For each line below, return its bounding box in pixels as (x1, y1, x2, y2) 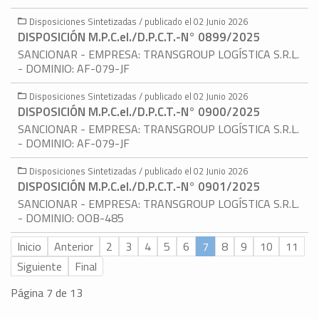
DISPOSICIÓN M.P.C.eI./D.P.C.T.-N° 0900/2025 (18, 103, 261, 122)
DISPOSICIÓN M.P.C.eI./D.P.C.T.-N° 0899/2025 (18, 28, 261, 47)
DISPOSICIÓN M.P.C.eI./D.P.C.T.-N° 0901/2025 (18, 177, 261, 197)
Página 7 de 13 (11, 284, 83, 302)
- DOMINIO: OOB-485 (18, 209, 124, 227)
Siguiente (17, 258, 62, 276)
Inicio (17, 238, 41, 256)
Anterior (54, 238, 93, 256)
